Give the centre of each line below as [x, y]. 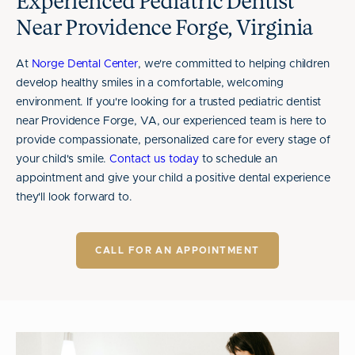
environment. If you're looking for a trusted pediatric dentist [169, 102]
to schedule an [238, 159]
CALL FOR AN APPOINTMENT [177, 250]
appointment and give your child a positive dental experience [173, 178]
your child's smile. [63, 159]
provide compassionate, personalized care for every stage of [173, 140]
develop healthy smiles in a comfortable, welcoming [150, 83]
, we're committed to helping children [233, 64]
